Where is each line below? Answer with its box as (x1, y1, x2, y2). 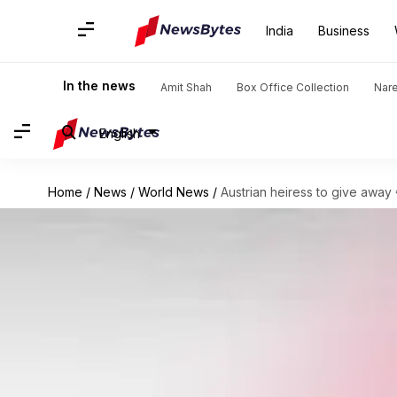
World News (137, 184, 209, 199)
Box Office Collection (237, 81, 349, 94)
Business (318, 23, 370, 38)
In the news (63, 78, 136, 93)
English (99, 125, 140, 141)
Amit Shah (160, 81, 212, 94)
